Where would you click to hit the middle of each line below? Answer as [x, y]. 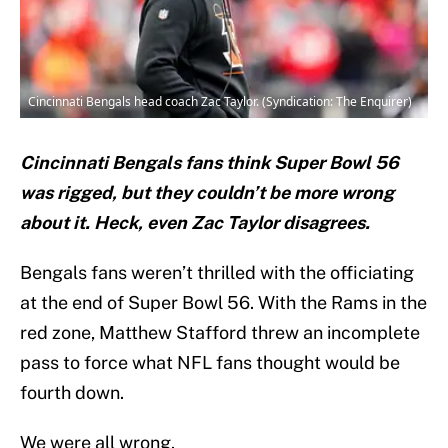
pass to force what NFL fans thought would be [210, 363]
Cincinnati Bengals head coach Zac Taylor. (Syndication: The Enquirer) [220, 102]
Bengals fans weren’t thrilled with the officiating [217, 273]
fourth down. [72, 393]
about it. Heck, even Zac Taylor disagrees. [195, 223]
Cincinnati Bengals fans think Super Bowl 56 [209, 163]
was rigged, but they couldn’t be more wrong [207, 193]
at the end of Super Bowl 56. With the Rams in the [223, 303]
